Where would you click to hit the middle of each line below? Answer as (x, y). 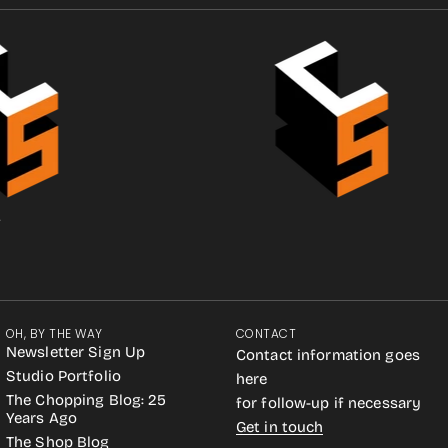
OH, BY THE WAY (54, 333)
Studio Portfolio (63, 376)
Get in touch (280, 427)
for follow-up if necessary (329, 403)
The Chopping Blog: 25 (86, 400)
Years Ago (42, 418)
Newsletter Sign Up (76, 352)
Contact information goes (328, 355)
